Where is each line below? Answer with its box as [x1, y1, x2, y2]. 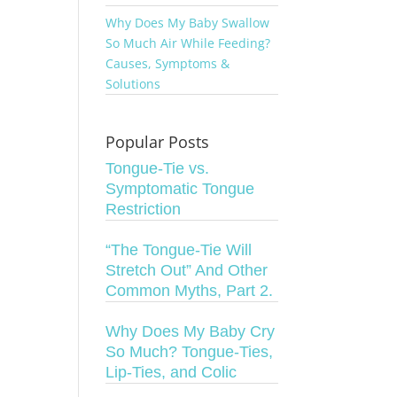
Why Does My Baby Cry [105, 323, 276, 340]
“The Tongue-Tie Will [105, 241, 253, 259]
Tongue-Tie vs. [105, 160, 210, 177]
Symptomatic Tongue [105, 180, 255, 198]
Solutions [105, 75, 161, 92]
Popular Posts [105, 131, 210, 152]
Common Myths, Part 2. [105, 282, 274, 300]
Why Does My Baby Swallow [105, 14, 270, 31]
